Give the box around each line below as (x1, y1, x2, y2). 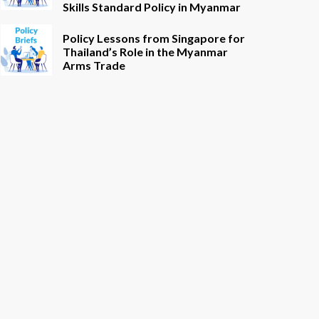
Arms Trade (63, 58, 125, 72)
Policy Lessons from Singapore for (63, 31, 245, 45)
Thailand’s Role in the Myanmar (63, 45, 228, 58)
